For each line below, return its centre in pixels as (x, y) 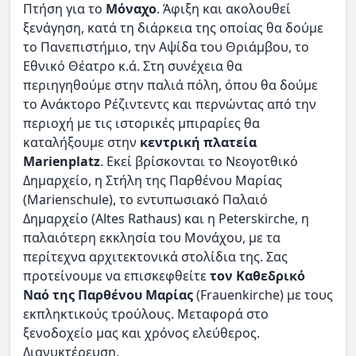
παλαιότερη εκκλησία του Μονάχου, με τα (152, 238)
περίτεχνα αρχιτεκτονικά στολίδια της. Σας (155, 257)
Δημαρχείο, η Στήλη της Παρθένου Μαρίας (153, 180)
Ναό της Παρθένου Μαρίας (108, 295)
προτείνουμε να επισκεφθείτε (116, 276)
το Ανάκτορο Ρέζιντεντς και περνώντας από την (170, 104)
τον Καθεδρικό (257, 276)
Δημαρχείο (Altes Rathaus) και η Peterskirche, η (166, 219)
